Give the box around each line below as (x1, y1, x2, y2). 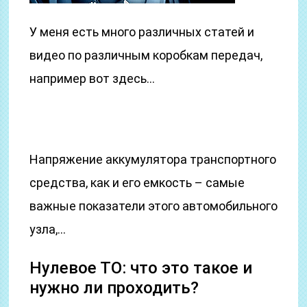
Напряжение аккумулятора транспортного (29, 152, 277, 167)
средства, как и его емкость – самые (29, 175, 245, 190)
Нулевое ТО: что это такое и (29, 258, 253, 278)
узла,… (29, 222, 66, 236)
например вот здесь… (29, 71, 156, 86)
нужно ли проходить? (29, 278, 199, 297)
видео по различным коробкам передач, (29, 48, 263, 62)
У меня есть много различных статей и (29, 25, 255, 39)
